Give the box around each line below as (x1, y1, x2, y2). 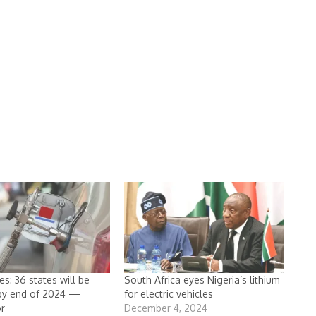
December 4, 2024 (124, 302, 208, 315)
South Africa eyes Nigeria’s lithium (124, 274, 281, 286)
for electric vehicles (124, 288, 214, 300)
